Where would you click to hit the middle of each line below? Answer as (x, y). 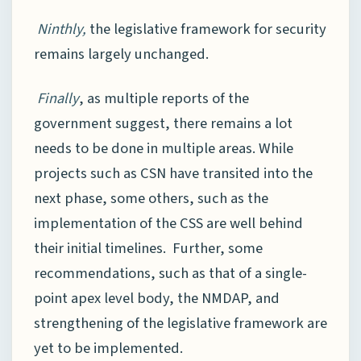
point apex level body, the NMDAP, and (157, 298)
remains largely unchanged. (121, 54)
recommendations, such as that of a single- (170, 273)
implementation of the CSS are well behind (168, 223)
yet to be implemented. (108, 348)
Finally (58, 98)
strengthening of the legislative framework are (180, 323)
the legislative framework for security (208, 29)
